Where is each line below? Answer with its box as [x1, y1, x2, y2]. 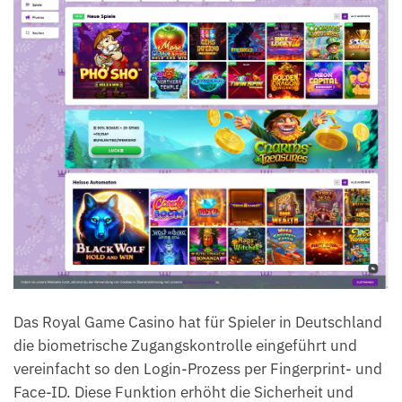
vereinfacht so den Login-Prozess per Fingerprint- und [13, 359, 382, 380]
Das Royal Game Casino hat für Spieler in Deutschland [13, 312, 382, 333]
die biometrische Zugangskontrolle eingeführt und [13, 336, 357, 356]
